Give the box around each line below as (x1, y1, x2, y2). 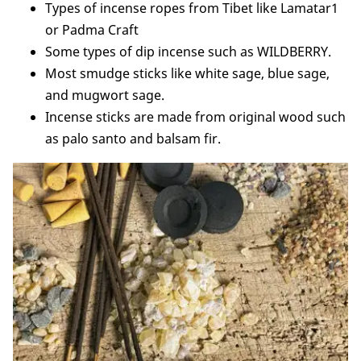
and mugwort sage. (45, 85, 164, 104)
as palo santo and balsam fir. (45, 129, 221, 147)
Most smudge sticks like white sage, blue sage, (45, 64, 330, 82)
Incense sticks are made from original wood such (45, 107, 346, 126)
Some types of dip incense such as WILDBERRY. (45, 42, 331, 60)
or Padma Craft (45, 20, 139, 39)
